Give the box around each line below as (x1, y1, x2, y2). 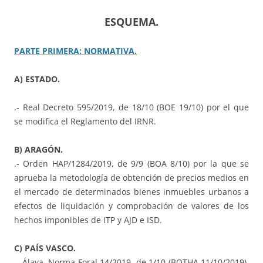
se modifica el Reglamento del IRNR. (14, 116, 156, 127)
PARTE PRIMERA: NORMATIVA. (14, 45, 137, 57)
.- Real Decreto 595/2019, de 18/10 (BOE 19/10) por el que (14, 102, 249, 113)
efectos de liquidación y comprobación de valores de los (14, 200, 249, 212)
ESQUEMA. (104, 15, 159, 29)
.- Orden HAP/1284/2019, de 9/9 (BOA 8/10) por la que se (14, 158, 249, 170)
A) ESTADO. (14, 73, 60, 85)
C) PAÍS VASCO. (14, 242, 76, 254)
